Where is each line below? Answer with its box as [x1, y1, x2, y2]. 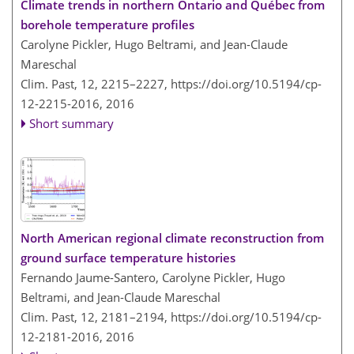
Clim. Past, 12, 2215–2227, [21, 76, 171, 92]
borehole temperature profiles [21, 17, 194, 32]
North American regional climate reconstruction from [21, 229, 324, 246]
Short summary [29, 115, 115, 131]
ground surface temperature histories [21, 249, 235, 265]
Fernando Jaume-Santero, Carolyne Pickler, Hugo [21, 269, 285, 285]
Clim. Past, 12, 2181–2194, [21, 308, 171, 325]
